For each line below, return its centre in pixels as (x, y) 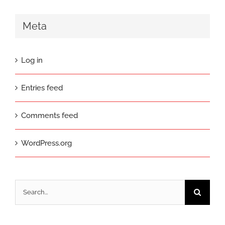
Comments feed (49, 115)
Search (27, 188)
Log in (32, 60)
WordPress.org (46, 143)
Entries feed (42, 88)
